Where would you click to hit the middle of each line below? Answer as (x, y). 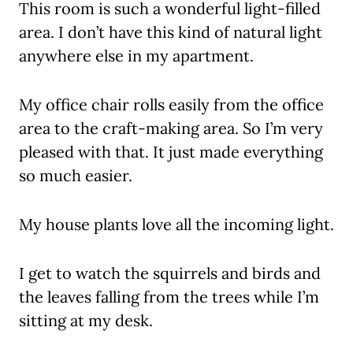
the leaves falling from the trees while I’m (169, 297)
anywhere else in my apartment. (136, 56)
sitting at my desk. (86, 321)
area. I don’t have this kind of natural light (171, 32)
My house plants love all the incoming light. (176, 225)
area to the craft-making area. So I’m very (171, 128)
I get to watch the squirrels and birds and (170, 273)
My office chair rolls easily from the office (171, 105)
